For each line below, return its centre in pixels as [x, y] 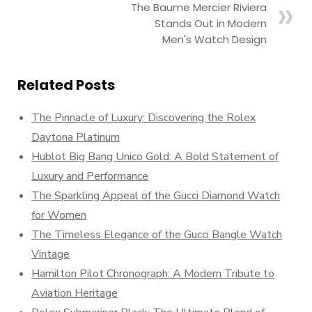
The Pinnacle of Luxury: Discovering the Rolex [143, 118]
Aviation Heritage [75, 293]
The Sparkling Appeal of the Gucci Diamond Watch [156, 196]
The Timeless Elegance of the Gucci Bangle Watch [157, 235]
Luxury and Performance [90, 176]
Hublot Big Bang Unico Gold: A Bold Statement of [155, 157]
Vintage [50, 254]
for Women [59, 215]
